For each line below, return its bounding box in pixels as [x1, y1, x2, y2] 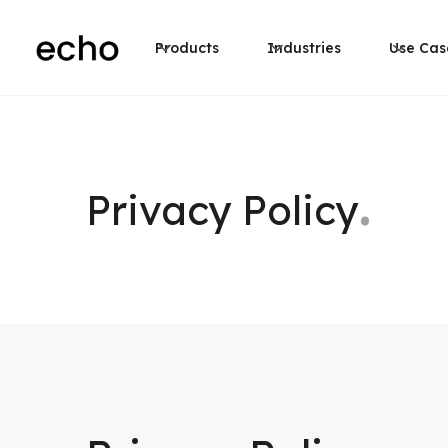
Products [155, 38, 220, 57]
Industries [267, 38, 342, 57]
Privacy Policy [86, 185, 358, 235]
